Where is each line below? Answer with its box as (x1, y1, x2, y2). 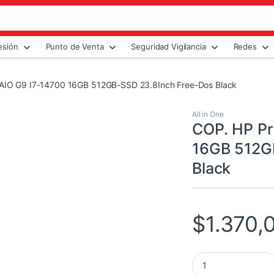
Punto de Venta (45, 42, 104, 51)
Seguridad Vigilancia (131, 42, 206, 51)
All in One (192, 109, 224, 119)
